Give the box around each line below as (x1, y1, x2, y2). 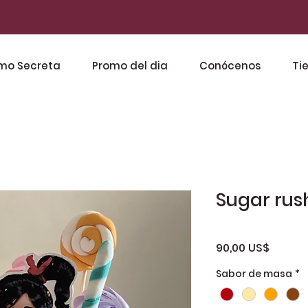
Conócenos (199, 58, 261, 73)
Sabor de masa (216, 267, 292, 280)
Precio (269, 239, 305, 255)
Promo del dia (92, 58, 168, 73)
